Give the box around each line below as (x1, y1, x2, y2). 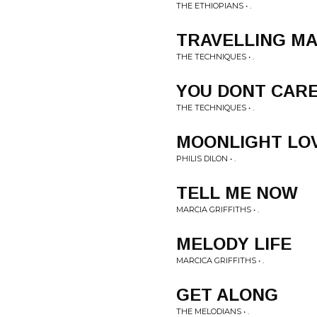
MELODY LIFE (176, 234, 292, 253)
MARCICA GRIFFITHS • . (176, 255, 264, 265)
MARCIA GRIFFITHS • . (176, 204, 259, 214)
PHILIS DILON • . (176, 154, 236, 163)
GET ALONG (176, 285, 278, 304)
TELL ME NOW (176, 183, 298, 202)
